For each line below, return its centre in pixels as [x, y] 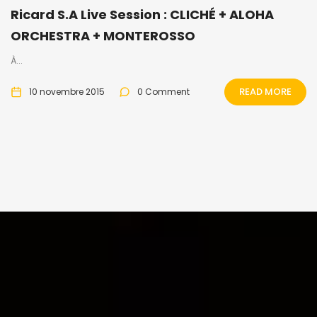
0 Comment [163, 91]
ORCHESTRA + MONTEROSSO [103, 35]
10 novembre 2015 [67, 91]
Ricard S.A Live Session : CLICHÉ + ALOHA [142, 14]
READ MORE [265, 91]
